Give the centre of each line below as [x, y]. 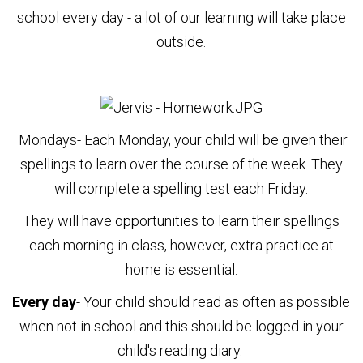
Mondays [47, 139]
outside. [181, 41]
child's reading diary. [181, 350]
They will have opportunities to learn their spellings [181, 220]
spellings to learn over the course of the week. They [181, 164]
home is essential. [181, 269]
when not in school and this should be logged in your [181, 326]
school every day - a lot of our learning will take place [181, 17]
